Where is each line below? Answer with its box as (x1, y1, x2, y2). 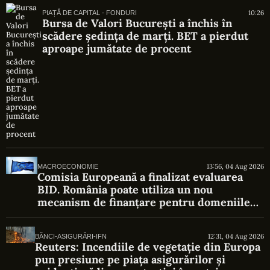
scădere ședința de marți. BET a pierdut (42, 28, 249, 43)
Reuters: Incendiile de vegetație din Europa (34, 239, 260, 254)
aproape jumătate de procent (42, 41, 192, 55)
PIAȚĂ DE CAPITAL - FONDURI (42, 8, 137, 16)
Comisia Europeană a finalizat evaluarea (37, 169, 243, 184)
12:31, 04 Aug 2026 (208, 231, 264, 240)
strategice (37, 207, 89, 222)
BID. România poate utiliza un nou (37, 182, 213, 196)
